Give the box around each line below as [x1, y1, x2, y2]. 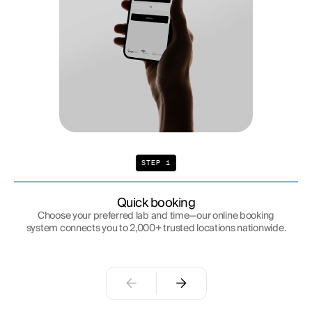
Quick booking [117, 192, 195, 214]
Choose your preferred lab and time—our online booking [37, 207, 275, 224]
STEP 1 [141, 157, 171, 167]
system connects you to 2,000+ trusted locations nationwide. [26, 219, 286, 237]
